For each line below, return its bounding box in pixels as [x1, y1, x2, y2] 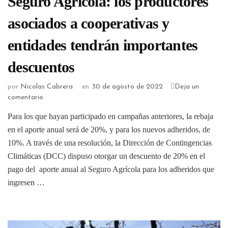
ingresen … [8, 178, 45, 187]
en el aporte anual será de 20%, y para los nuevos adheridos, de [8, 125, 210, 134]
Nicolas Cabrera [20, 83, 73, 91]
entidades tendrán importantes [8, 36, 198, 53]
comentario [8, 94, 43, 102]
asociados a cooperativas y [8, 14, 169, 32]
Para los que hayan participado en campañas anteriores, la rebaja [8, 112, 213, 121]
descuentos [8, 58, 75, 75]
